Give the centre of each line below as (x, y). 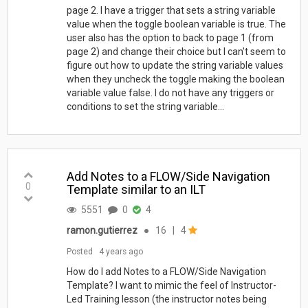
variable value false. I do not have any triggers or (170, 92)
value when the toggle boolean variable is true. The (176, 24)
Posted (79, 251)
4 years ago (121, 251)
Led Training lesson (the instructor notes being (166, 299)
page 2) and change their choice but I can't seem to (176, 51)
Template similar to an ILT (136, 189)
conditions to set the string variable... (145, 106)
